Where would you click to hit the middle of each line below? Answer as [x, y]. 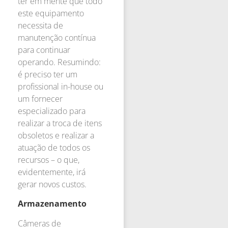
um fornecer [40, 98]
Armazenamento [52, 204]
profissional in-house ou [61, 86]
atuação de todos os [54, 147]
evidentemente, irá [52, 172]
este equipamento [51, 13]
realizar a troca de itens [60, 123]
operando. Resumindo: [59, 62]
